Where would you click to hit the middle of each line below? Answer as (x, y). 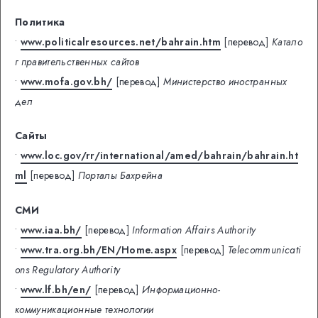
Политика (40, 22)
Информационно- (181, 290)
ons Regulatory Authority (68, 270)
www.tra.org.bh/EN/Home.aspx (99, 250)
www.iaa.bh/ (51, 230)
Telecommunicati (265, 250)
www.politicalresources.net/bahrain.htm (121, 42)
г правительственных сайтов (77, 61)
